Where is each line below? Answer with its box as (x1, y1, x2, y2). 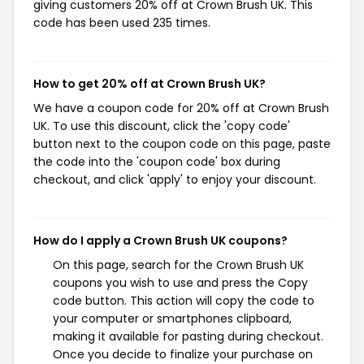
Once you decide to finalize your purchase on (53, 346, 313, 362)
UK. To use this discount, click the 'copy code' (33, 118, 290, 134)
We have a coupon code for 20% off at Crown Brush (33, 100, 329, 116)
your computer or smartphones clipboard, (53, 310, 292, 327)
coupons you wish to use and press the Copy (53, 275, 308, 291)
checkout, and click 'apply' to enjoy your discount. (33, 171, 316, 188)
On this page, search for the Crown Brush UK (53, 257, 304, 273)
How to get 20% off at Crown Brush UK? (33, 76, 266, 92)
